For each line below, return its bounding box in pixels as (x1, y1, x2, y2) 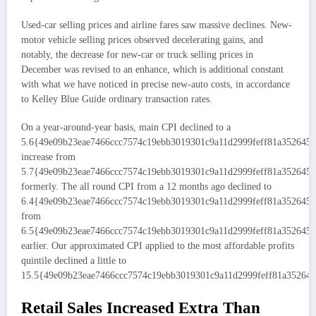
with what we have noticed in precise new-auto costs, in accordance (21, 78, 290, 90)
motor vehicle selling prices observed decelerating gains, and (21, 34, 263, 45)
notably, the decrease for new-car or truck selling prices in (21, 49, 253, 60)
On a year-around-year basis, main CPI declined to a (21, 121, 231, 133)
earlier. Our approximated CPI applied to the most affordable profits (21, 240, 294, 251)
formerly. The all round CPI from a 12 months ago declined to (21, 181, 272, 192)
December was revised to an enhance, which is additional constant (21, 63, 284, 75)
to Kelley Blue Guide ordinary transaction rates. (21, 93, 212, 104)
